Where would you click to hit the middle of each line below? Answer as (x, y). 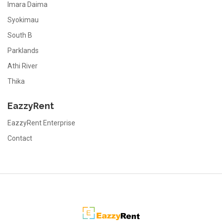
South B (20, 35)
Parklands (23, 51)
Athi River (23, 66)
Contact (20, 138)
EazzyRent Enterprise (41, 123)
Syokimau (23, 20)
